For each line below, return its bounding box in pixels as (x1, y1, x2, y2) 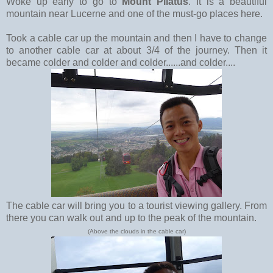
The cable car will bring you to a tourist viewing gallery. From (6, 200, 267, 211)
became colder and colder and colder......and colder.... (6, 57, 235, 68)
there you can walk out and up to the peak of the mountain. (6, 212, 257, 223)
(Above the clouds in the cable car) (87, 227, 186, 235)
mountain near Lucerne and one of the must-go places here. (6, 8, 263, 19)
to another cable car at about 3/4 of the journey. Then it (6, 44, 267, 55)
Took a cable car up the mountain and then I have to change (6, 32, 267, 43)
